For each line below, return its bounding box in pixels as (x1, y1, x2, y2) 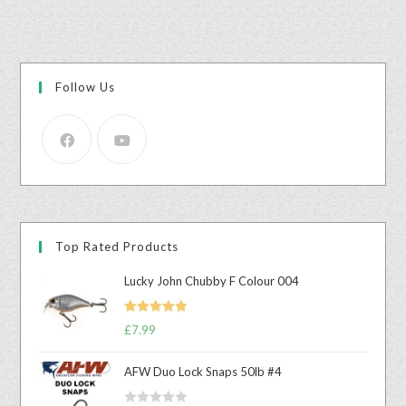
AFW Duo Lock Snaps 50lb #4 (124, 364, 283, 380)
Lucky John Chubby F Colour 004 (124, 274, 300, 289)
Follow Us (55, 80, 116, 95)
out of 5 (124, 336, 163, 349)
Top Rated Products (55, 239, 179, 255)
